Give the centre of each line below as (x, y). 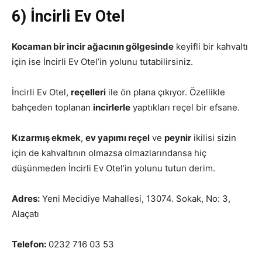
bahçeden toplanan (52, 107)
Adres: (26, 199)
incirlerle (112, 107)
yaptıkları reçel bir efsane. (185, 107)
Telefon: (29, 244)
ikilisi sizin (214, 138)
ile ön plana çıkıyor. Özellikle (166, 92)
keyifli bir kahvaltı (211, 46)
